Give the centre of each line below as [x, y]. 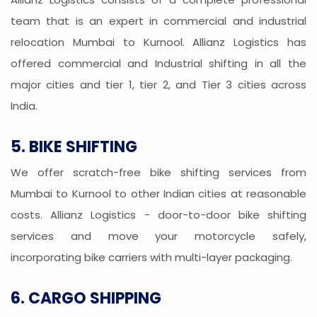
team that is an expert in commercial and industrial [158, 21]
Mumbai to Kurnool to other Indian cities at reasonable [158, 194]
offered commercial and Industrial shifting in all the [158, 64]
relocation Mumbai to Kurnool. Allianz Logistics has [158, 42]
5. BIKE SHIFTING [74, 147]
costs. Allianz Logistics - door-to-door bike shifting [158, 215]
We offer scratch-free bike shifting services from [158, 173]
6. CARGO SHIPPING [86, 299]
